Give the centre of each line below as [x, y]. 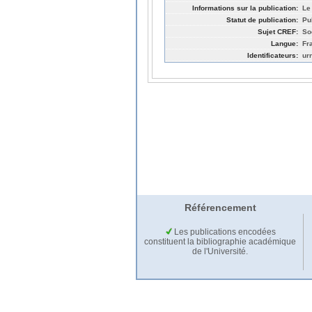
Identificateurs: [273, 55]
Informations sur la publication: [245, 8]
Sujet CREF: [278, 31]
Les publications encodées [224, 232]
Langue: [284, 43]
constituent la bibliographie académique [220, 242]
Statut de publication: [262, 19]
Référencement [220, 208]
